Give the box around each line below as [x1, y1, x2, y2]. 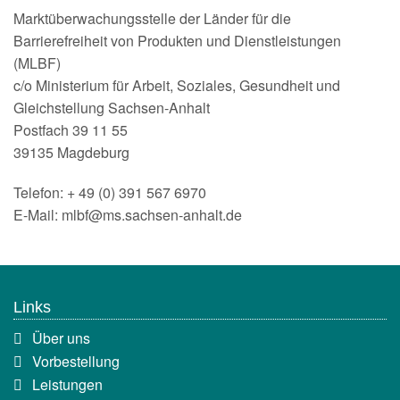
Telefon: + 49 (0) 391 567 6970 [13, 182, 206, 204]
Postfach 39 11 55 [13, 120, 128, 141]
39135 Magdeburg [13, 142, 129, 163]
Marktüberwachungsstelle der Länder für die [13, 8, 291, 29]
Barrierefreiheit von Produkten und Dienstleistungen [13, 30, 341, 52]
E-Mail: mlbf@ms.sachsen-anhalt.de [13, 204, 242, 226]
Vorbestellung [31, 351, 120, 372]
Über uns [31, 328, 90, 349]
